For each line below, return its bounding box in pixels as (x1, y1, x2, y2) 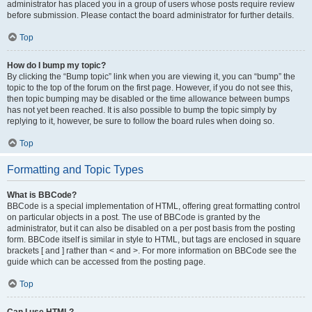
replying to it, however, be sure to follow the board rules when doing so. (7, 116, 274, 126)
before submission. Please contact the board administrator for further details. (7, 10, 294, 20)
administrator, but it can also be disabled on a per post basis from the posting (7, 224, 295, 233)
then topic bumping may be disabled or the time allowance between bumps (7, 94, 290, 104)
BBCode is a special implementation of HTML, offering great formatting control (7, 201, 300, 211)
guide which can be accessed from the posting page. (7, 257, 205, 267)
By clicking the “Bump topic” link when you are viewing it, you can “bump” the (7, 72, 295, 81)
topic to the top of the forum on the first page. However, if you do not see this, (7, 83, 292, 93)
